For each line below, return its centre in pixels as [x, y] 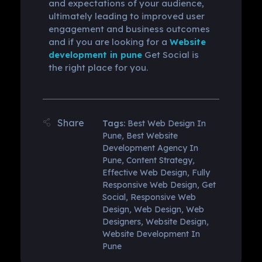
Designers [121, 222]
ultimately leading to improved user [126, 16]
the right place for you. [98, 68]
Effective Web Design [144, 173]
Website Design [176, 222]
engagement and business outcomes [129, 29]
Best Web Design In [166, 124]
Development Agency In [150, 148]
